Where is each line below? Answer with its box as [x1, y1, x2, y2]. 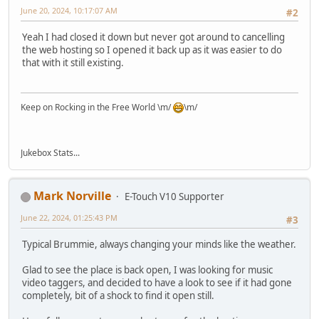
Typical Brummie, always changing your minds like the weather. [22, 238, 296, 251]
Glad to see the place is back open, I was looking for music [22, 263, 273, 277]
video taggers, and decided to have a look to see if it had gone [22, 276, 292, 290]
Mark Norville [33, 188, 111, 204]
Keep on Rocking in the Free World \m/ [21, 101, 173, 114]
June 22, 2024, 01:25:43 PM [21, 212, 117, 224]
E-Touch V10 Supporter [125, 190, 224, 204]
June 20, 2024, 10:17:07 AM [21, 5, 117, 16]
